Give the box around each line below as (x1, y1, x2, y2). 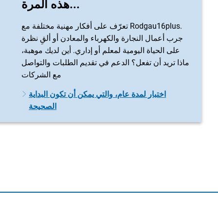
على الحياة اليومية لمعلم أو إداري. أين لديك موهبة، (21, 46, 180, 55)
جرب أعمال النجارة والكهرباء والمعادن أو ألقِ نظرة (21, 34, 183, 43)
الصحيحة (29, 102, 57, 111)
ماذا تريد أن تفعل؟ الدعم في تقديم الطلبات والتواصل (21, 58, 189, 67)
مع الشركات (21, 70, 61, 79)
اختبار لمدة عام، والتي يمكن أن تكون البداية (29, 90, 166, 99)
